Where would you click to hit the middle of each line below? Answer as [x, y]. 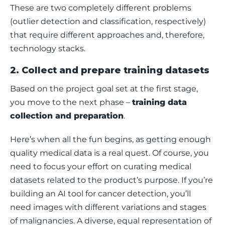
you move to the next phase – [71, 102]
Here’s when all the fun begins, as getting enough [111, 139]
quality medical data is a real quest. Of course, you [110, 153]
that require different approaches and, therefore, [108, 35]
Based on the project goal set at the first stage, [105, 89]
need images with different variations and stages [109, 207]
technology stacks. [48, 48]
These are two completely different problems [102, 8]
